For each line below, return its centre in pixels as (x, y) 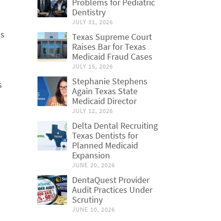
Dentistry (89, 12)
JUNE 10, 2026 (93, 209)
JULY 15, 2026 (92, 66)
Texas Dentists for (105, 135)
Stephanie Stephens (110, 81)
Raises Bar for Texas (109, 47)
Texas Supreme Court (112, 37)
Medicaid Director (104, 101)
